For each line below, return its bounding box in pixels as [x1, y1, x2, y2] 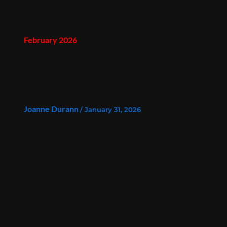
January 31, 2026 [84, 105, 141, 113]
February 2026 [23, 34, 77, 45]
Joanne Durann [23, 103, 80, 113]
